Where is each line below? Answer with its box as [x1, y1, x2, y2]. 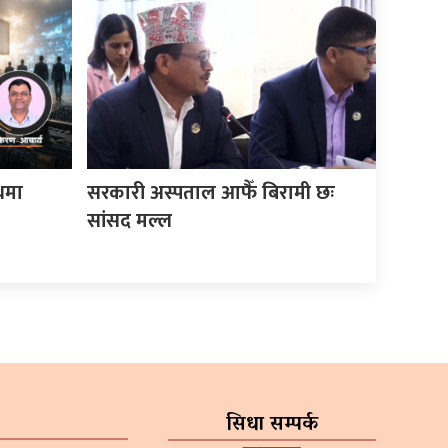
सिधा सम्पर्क [226, 405, 318, 444]
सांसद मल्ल [87, 203, 173, 238]
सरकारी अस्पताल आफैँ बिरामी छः [87, 175, 336, 210]
